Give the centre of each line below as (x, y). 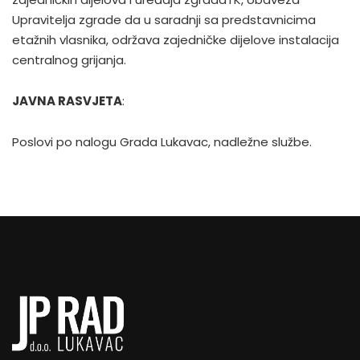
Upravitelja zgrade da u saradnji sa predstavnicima (164, 20)
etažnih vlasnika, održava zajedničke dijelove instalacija (176, 40)
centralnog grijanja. (69, 60)
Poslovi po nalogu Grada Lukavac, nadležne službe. (162, 142)
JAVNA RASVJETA (67, 101)
